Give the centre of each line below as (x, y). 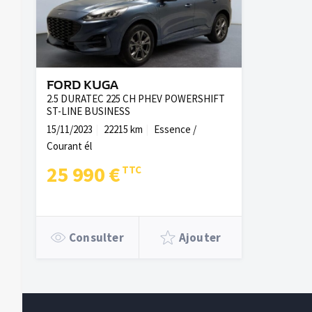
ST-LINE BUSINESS (88, 111)
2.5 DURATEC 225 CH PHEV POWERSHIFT (136, 99)
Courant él (69, 146)
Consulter (96, 237)
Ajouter (200, 237)
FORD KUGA (83, 85)
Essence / (175, 129)
